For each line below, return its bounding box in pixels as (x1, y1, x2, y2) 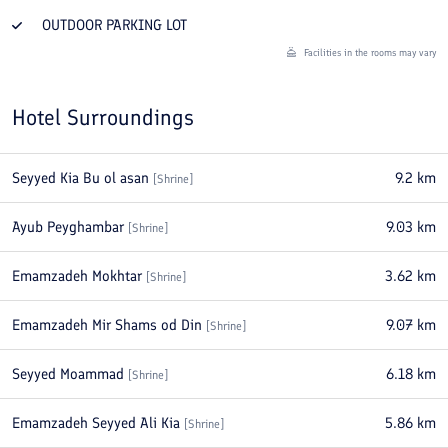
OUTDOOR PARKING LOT (42, 16, 187, 34)
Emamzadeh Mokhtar (12, 267, 142, 285)
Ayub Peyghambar (12, 218, 124, 236)
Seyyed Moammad (12, 365, 124, 383)
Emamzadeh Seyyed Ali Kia (12, 414, 180, 432)
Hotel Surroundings (12, 104, 194, 131)
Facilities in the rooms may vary (301, 46, 436, 59)
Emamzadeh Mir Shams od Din (12, 316, 202, 334)
